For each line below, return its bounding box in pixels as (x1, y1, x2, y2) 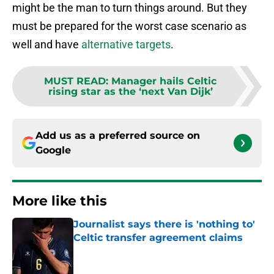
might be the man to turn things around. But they (12, 1, 247, 15)
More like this (12, 193, 107, 210)
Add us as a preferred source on (35, 130, 200, 142)
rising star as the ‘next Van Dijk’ (48, 86, 213, 98)
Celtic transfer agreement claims (73, 232, 243, 244)
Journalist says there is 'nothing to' (73, 218, 255, 231)
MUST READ (44, 75, 106, 87)
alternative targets (79, 38, 171, 51)
